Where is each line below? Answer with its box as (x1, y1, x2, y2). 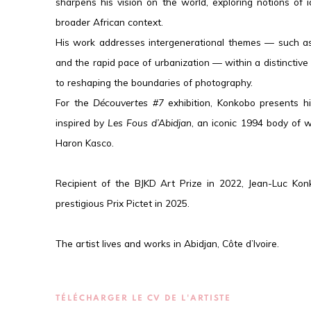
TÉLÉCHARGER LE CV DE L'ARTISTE (56, 294, 232, 302)
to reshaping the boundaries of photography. (56, 76, 253, 88)
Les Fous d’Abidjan (108, 116, 192, 128)
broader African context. (56, 15, 163, 28)
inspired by (56, 116, 108, 128)
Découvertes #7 (93, 96, 164, 108)
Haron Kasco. (56, 136, 114, 149)
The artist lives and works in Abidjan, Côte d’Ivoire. (56, 237, 279, 249)
